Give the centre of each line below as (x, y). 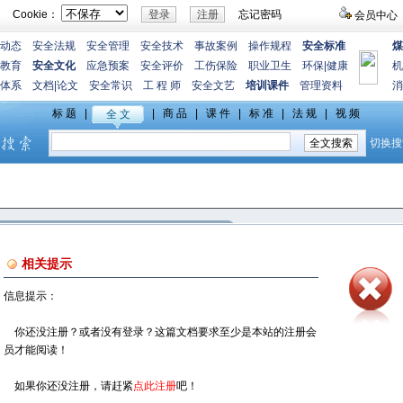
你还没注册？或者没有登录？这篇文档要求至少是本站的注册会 (160, 332)
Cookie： (31, 14)
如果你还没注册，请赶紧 (68, 386)
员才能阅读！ (36, 350)
